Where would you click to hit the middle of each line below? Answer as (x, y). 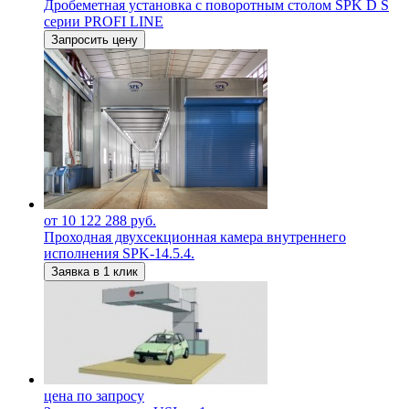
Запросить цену (94, 39)
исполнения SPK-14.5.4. (119, 253)
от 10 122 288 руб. (100, 220)
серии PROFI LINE (104, 21)
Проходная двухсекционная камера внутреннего (195, 236)
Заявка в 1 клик (94, 271)
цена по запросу (94, 395)
